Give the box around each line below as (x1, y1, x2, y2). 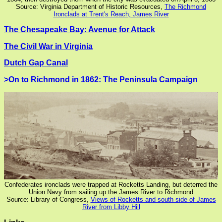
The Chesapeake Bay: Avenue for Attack (4, 25, 155, 34)
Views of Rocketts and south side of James (90, 196, 216, 204)
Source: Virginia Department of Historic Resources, (16, 2, 165, 10)
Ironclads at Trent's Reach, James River (53, 10, 169, 18)
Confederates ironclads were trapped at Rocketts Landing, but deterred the (4, 181, 218, 189)
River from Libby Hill (82, 203, 140, 211)
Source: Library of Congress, (6, 196, 91, 204)
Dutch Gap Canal (4, 58, 68, 67)
